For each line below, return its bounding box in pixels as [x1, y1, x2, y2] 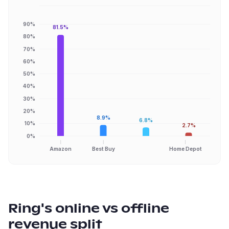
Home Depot [169, 145, 202, 152]
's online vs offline [41, 203, 169, 215]
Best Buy [91, 145, 115, 152]
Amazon [50, 145, 72, 152]
